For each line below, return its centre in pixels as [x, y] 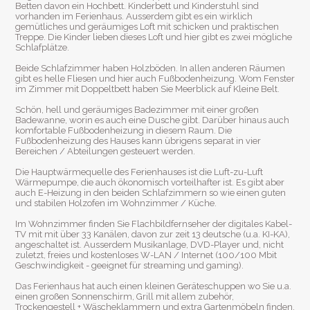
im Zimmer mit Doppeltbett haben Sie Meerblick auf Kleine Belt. [147, 89]
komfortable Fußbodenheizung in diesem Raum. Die [124, 131]
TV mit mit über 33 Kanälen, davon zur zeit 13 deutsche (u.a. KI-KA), [153, 235]
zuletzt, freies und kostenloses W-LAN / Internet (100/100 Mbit [146, 255]
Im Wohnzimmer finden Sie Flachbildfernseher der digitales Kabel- [154, 224]
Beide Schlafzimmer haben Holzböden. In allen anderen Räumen [150, 69]
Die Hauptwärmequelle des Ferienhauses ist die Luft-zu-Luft [139, 172]
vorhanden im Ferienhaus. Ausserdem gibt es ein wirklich [134, 17]
